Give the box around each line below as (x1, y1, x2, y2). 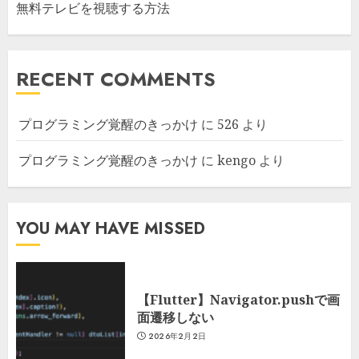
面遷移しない (137, 308, 214, 326)
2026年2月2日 (147, 329, 207, 342)
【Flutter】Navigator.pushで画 (137, 290, 340, 309)
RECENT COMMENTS (16, 65, 216, 93)
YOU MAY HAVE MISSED (16, 217, 205, 240)
